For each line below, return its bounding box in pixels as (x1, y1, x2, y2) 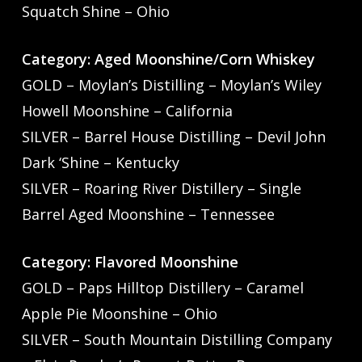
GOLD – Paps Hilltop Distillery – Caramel (21, 278, 304, 298)
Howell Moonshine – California (21, 101, 233, 121)
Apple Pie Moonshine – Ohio (21, 304, 217, 324)
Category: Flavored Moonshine (21, 252, 267, 272)
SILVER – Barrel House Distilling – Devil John (21, 127, 326, 147)
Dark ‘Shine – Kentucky (21, 153, 179, 173)
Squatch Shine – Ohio (21, 2, 170, 22)
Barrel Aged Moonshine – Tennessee (21, 204, 275, 225)
